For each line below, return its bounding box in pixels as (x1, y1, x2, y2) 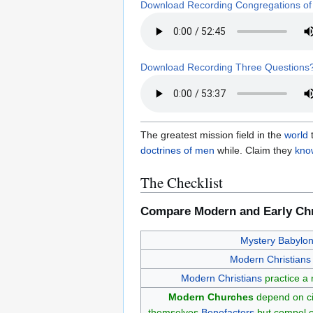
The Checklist (140, 172, 223, 192)
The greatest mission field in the (140, 129, 284, 140)
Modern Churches (168, 291, 254, 303)
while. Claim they (214, 144, 295, 156)
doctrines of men (140, 144, 214, 156)
